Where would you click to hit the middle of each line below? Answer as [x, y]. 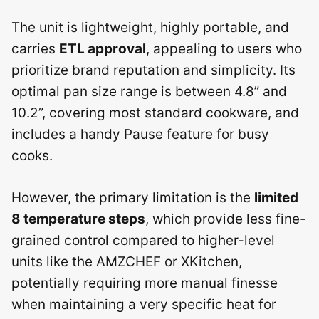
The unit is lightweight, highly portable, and [150, 27]
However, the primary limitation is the [133, 197]
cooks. [32, 156]
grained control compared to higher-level [143, 240]
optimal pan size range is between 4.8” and [149, 91]
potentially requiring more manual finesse [145, 283]
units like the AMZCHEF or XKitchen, [127, 261]
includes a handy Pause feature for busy [140, 134]
